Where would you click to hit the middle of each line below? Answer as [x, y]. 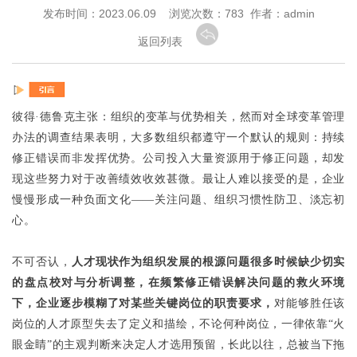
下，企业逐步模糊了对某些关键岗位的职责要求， [143, 303]
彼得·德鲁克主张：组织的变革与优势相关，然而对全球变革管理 [178, 116]
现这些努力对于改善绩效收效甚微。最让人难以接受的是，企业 [178, 178]
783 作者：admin [269, 14]
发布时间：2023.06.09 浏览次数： [133, 14]
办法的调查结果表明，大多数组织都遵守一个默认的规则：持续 [178, 137]
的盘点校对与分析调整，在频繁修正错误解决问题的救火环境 [178, 282]
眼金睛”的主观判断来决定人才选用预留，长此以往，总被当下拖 [178, 344]
